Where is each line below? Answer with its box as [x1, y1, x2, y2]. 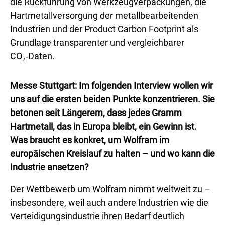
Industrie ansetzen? [10, 162, 89, 172]
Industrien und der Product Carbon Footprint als [10, 24, 198, 34]
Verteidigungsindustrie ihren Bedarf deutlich [10, 211, 184, 221]
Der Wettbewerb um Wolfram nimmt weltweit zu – [10, 184, 210, 194]
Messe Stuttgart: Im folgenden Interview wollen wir [10, 80, 213, 91]
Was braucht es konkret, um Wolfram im [10, 135, 169, 145]
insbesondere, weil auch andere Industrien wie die [10, 197, 208, 208]
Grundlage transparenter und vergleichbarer [10, 37, 184, 48]
